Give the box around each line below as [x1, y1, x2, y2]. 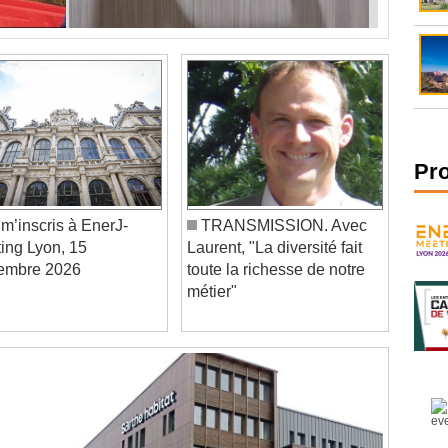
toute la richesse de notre [187, 239, 366, 257]
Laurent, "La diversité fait [187, 217, 363, 235]
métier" [187, 261, 238, 279]
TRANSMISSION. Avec [197, 195, 368, 213]
